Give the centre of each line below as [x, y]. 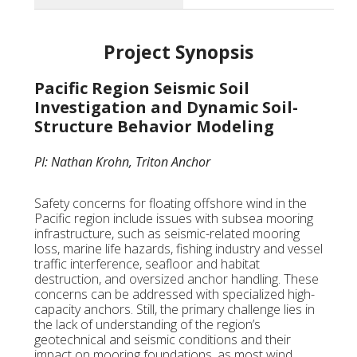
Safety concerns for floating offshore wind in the [170, 204]
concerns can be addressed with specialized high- [174, 294]
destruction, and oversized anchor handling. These [176, 279]
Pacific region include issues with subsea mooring [173, 219]
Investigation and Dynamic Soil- [166, 108]
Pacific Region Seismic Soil [141, 88]
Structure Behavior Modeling [154, 127]
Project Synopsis [178, 52]
